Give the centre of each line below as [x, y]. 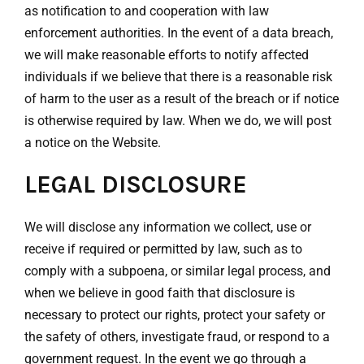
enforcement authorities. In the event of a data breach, [179, 32]
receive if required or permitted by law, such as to [163, 249]
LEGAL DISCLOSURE [136, 184]
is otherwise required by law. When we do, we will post [178, 120]
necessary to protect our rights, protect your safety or [175, 314]
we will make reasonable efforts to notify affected [167, 54]
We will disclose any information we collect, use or [168, 227]
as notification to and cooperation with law [147, 11]
